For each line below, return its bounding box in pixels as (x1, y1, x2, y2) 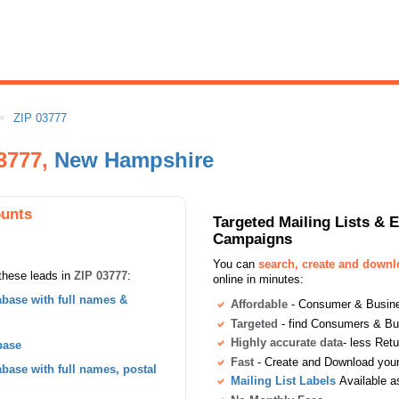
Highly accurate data (231, 336, 343, 350)
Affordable (231, 297, 288, 311)
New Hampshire (54, 148, 214, 172)
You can (213, 257, 258, 271)
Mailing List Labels (231, 374, 336, 388)
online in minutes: (213, 273, 304, 286)
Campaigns (213, 230, 292, 248)
